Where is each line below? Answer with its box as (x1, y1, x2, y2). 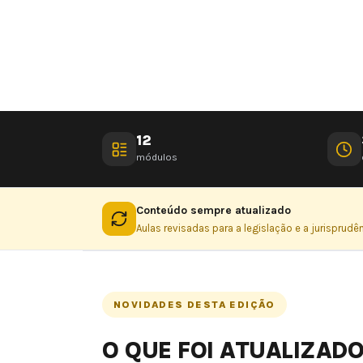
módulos (136, 151, 177, 163)
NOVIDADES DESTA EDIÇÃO (113, 299, 275, 310)
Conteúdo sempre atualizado (136, 203, 291, 217)
